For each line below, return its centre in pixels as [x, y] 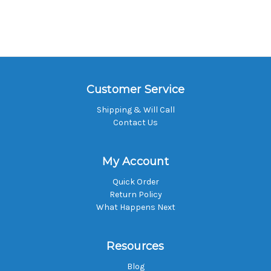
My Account [135, 161]
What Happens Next [135, 207]
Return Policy [135, 194]
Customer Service [135, 90]
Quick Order [135, 181]
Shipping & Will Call [135, 109]
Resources [135, 246]
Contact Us [135, 122]
